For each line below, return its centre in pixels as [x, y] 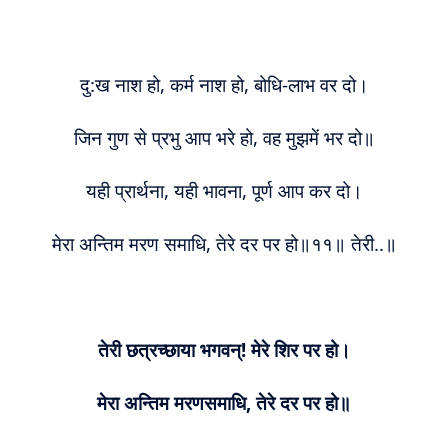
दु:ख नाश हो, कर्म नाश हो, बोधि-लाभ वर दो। [224, 84]
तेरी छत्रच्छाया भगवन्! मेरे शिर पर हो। [224, 349]
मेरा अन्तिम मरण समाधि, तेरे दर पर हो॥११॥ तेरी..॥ [224, 243]
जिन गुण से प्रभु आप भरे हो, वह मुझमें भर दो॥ [224, 137]
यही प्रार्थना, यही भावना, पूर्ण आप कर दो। [224, 190]
